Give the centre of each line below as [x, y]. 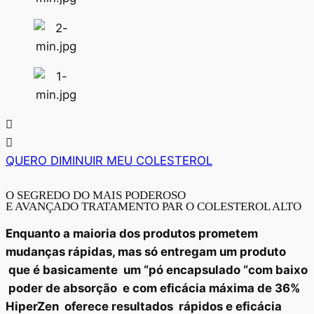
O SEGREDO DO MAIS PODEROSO [96, 195]
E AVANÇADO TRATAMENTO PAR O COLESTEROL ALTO [153, 206]
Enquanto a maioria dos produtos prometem [132, 233]
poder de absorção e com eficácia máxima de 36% [153, 288]
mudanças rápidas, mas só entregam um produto [146, 251]
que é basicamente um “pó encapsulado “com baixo [157, 269]
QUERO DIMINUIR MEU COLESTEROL [109, 161]
